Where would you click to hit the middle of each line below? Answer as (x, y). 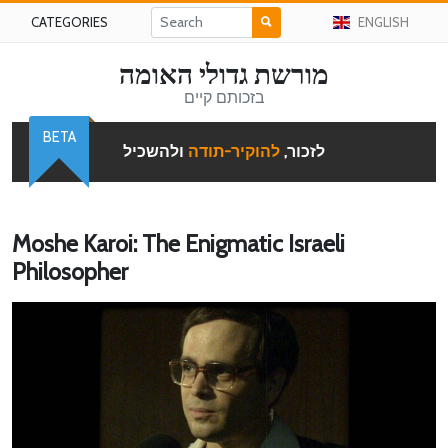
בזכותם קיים (224, 97)
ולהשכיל (155, 151)
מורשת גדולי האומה (224, 74)
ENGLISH (383, 22)
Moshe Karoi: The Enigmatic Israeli (178, 243)
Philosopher (70, 271)
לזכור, (302, 151)
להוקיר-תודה (234, 151)
